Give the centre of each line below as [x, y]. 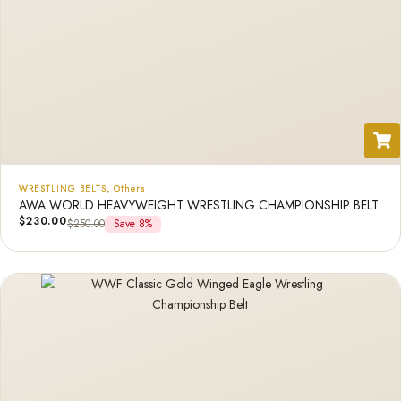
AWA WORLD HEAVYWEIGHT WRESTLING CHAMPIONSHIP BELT [199, 205]
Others [130, 188]
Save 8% [132, 224]
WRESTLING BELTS [63, 188]
